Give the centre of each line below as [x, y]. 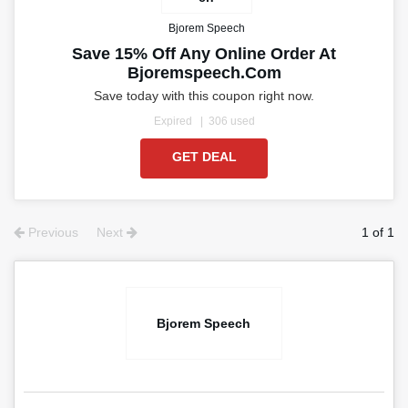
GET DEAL [204, 157]
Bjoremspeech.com [204, 73]
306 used [231, 122]
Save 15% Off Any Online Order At [204, 54]
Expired [173, 122]
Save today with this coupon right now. [204, 96]
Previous [51, 233]
